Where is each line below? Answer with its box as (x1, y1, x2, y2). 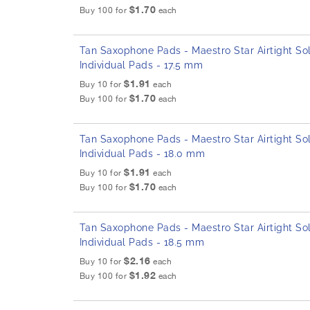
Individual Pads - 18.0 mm (79, 148, 206, 160)
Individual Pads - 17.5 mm (79, 60, 203, 71)
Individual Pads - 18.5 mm (79, 237, 205, 248)
